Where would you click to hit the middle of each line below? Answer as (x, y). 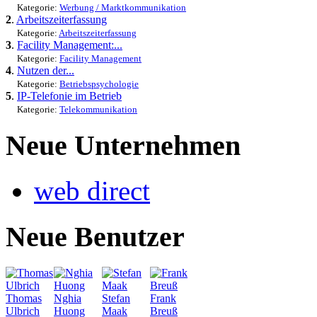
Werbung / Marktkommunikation (123, 7)
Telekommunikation (98, 109)
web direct (92, 191)
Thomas (24, 298)
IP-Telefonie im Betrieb (69, 96)
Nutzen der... (46, 70)
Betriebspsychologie (99, 83)
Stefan (116, 298)
